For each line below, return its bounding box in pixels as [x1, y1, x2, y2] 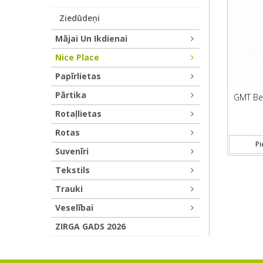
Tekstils [55, 164, 90, 176]
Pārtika [55, 89, 86, 100]
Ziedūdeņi [59, 12, 100, 23]
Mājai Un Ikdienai [55, 33, 127, 44]
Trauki [55, 183, 83, 194]
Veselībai [55, 202, 93, 213]
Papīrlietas [55, 70, 101, 82]
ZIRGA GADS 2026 [55, 221, 126, 232]
